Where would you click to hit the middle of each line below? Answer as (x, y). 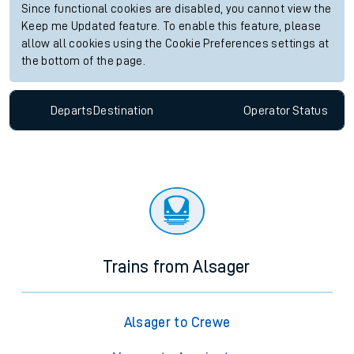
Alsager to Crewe (177, 323)
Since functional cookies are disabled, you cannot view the (177, 9)
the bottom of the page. (84, 62)
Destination (123, 110)
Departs (72, 110)
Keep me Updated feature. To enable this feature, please (171, 27)
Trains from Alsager (177, 267)
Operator (267, 110)
